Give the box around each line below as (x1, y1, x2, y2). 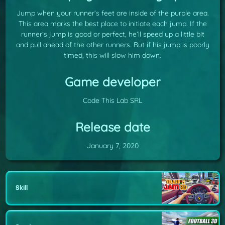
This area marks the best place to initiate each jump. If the (18, 19, 207, 29)
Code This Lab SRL (83, 96, 142, 105)
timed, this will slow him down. (64, 51, 161, 60)
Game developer (65, 74, 160, 90)
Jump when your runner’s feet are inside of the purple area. (16, 9, 209, 18)
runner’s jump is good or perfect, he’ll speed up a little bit (21, 30, 204, 39)
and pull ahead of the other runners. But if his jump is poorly (16, 40, 209, 50)
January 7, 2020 (86, 141, 139, 151)
